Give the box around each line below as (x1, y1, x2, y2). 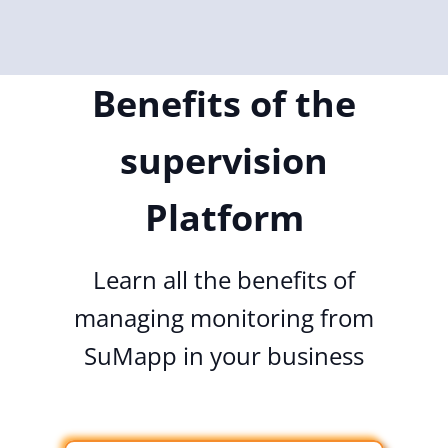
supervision (120, 135, 328, 185)
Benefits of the (92, 78, 356, 128)
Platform (144, 192, 304, 242)
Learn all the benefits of (93, 262, 355, 296)
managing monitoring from (74, 300, 374, 334)
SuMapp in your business (84, 338, 364, 372)
